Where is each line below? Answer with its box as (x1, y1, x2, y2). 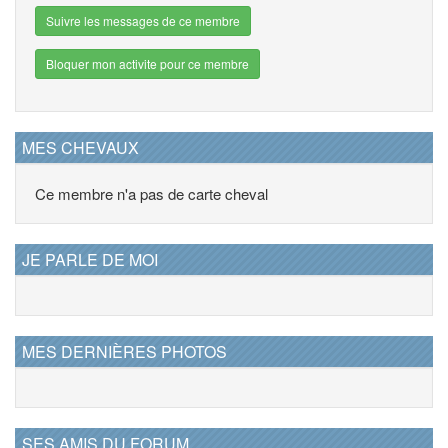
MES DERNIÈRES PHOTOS (22, 340, 227, 364)
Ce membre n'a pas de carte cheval (35, 183, 268, 205)
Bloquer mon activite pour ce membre (46, 55, 249, 73)
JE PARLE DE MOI (22, 248, 158, 272)
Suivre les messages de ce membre (46, 12, 240, 30)
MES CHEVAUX (22, 136, 139, 160)
